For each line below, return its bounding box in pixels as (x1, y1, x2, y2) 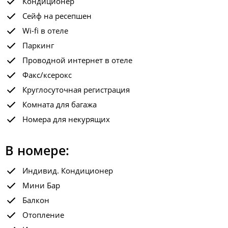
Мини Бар (22, 180, 60, 190)
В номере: (5, 141, 69, 159)
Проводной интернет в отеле (22, 55, 132, 65)
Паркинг (22, 40, 54, 50)
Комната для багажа (22, 99, 97, 109)
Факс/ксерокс (22, 70, 72, 80)
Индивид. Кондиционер (22, 165, 113, 176)
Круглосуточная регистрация (22, 84, 130, 95)
